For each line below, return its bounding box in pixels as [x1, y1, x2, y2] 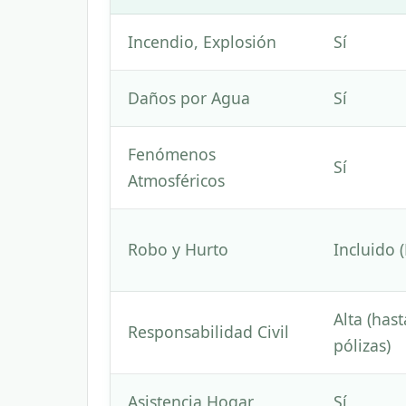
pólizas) [333, 334, 391, 357]
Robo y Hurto [128, 238, 229, 261]
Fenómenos [128, 143, 217, 166]
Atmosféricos [128, 169, 226, 192]
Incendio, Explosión [128, 31, 277, 53]
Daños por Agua [128, 87, 251, 110]
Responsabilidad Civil [128, 321, 290, 343]
